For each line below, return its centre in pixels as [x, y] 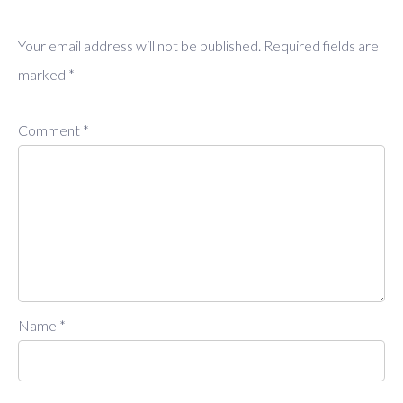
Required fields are [321, 45]
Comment [50, 130]
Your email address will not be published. [139, 45]
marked [43, 74]
